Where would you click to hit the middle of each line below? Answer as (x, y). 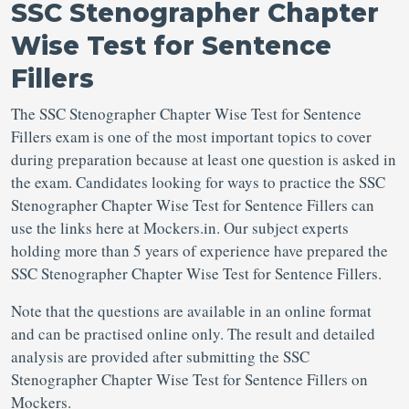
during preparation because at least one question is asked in (204, 159)
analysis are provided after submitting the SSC (160, 357)
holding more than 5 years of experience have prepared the (199, 251)
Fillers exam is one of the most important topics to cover (191, 136)
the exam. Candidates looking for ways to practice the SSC (198, 182)
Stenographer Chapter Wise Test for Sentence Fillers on (189, 379)
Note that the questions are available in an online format (191, 311)
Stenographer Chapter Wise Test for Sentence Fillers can (193, 205)
